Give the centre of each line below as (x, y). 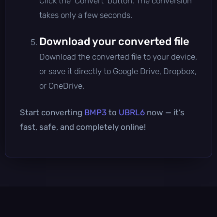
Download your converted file (114, 41)
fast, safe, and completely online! (83, 127)
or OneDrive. (62, 85)
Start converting (52, 112)
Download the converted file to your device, (118, 56)
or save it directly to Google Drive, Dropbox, (118, 71)
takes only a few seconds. (86, 15)
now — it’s (165, 112)
